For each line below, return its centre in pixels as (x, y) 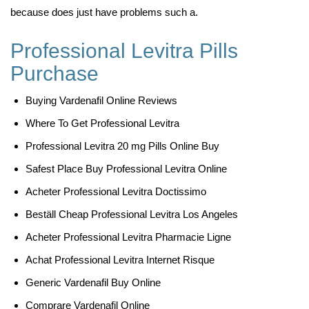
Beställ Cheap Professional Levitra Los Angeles (132, 214)
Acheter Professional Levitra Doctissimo (116, 191)
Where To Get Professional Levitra (102, 123)
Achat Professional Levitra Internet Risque (120, 260)
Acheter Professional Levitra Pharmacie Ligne (128, 237)
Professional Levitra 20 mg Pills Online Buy (122, 146)
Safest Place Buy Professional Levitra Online (126, 169)
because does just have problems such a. (104, 12)
